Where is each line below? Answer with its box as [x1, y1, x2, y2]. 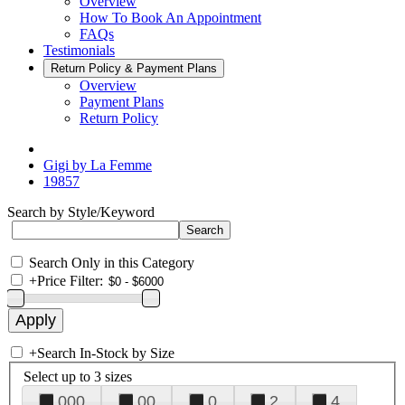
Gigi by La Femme [43, 157, 152, 173]
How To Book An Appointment [80, 10, 261, 25]
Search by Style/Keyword [7, 204, 155, 220]
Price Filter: [37, 273, 103, 288]
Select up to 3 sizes [24, 368, 132, 384]
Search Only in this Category [29, 255, 194, 270]
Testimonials [43, 42, 115, 58]
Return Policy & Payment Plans [51, 61, 217, 75]
